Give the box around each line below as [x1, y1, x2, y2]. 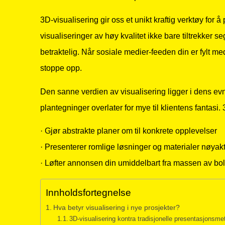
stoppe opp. [40, 64, 82, 73]
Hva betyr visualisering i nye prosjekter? [53, 203, 180, 211]
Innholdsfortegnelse [46, 187, 131, 198]
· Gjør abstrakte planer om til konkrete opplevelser [40, 127, 217, 136]
